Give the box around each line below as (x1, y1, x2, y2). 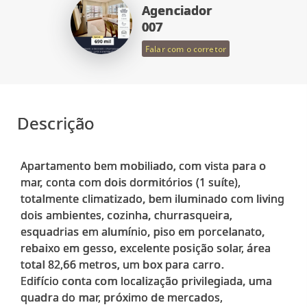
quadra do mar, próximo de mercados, (21, 290, 223, 305)
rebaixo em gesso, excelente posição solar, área (21, 241, 271, 256)
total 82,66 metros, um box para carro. (21, 257, 224, 272)
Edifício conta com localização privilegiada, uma (21, 273, 273, 288)
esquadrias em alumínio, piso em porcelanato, (21, 224, 265, 239)
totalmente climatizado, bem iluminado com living (21, 191, 285, 206)
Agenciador (142, 2, 212, 19)
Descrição (17, 112, 95, 134)
